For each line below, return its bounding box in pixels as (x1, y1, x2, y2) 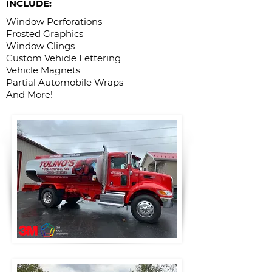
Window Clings (6, 40, 75, 52)
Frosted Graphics (6, 28, 83, 39)
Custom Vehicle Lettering (6, 52, 121, 64)
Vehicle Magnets (6, 64, 80, 76)
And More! (6, 89, 53, 100)
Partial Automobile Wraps (6, 76, 123, 88)
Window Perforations (6, 16, 102, 27)
